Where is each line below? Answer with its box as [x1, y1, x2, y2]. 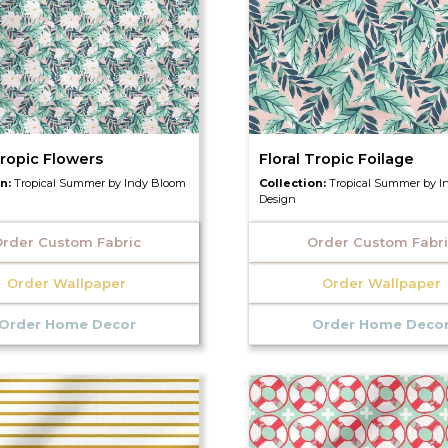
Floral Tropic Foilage [258, 149, 414, 168]
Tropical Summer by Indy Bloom [14, 175, 187, 190]
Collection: [258, 175, 329, 190]
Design [258, 191, 296, 206]
